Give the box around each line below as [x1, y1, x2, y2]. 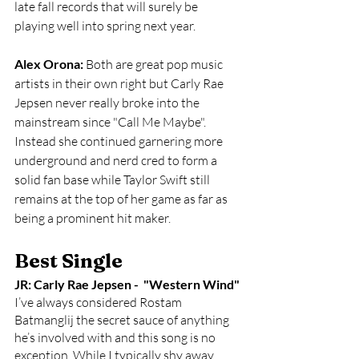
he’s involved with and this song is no [14, 329, 218, 345]
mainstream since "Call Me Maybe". [14, 114, 208, 130]
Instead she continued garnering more [14, 133, 225, 149]
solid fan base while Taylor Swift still [14, 171, 212, 188]
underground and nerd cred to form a [14, 152, 220, 168]
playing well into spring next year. [14, 18, 196, 34]
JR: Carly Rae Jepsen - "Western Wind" [14, 276, 240, 292]
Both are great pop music [83, 56, 225, 72]
